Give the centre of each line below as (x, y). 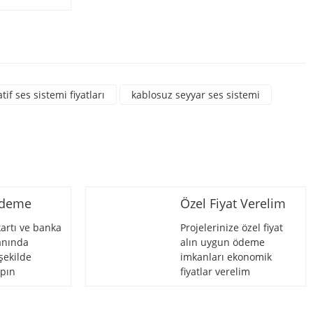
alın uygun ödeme (223, 242)
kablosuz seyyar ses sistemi (196, 95)
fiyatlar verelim (215, 271)
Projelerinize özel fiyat (232, 227)
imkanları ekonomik (226, 257)
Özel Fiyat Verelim (233, 203)
